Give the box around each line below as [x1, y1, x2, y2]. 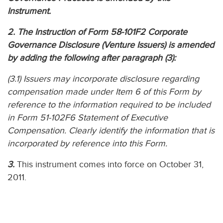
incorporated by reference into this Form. [7, 138, 167, 149]
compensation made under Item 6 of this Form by [7, 87, 201, 97]
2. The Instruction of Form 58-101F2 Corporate [7, 27, 187, 37]
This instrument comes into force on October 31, [14, 159, 204, 170]
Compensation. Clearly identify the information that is [7, 125, 215, 136]
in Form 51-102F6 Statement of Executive [7, 112, 168, 123]
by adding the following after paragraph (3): [7, 53, 176, 63]
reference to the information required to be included [7, 100, 211, 110]
